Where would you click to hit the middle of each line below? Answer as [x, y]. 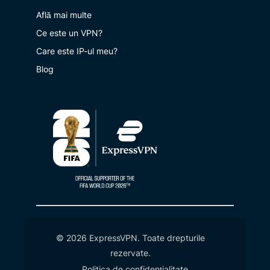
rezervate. [130, 253]
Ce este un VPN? [69, 33]
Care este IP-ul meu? [77, 51]
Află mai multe [64, 14]
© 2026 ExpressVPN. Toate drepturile [130, 237]
